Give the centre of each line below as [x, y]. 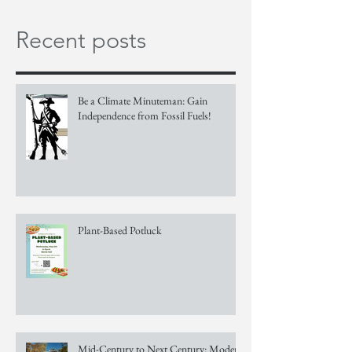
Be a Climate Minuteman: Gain [143, 101]
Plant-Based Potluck [120, 231]
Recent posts [81, 40]
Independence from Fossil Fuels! [145, 116]
